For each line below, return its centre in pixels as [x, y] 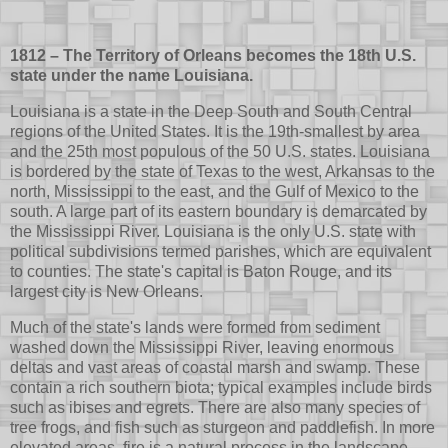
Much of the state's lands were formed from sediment [195, 328]
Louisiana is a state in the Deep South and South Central [211, 112]
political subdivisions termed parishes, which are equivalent [220, 252]
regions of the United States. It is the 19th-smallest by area [215, 132]
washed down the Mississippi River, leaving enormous [202, 348]
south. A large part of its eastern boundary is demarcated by [218, 212]
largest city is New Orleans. [106, 292]
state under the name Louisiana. [131, 76]
